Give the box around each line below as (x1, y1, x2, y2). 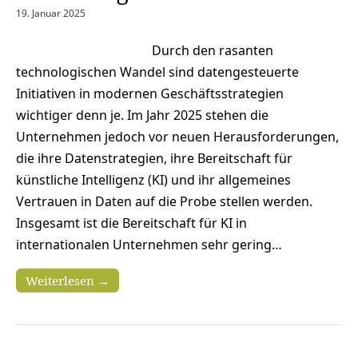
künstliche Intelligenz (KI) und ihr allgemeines (16, 170, 291, 189)
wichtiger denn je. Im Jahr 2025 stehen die (16, 105, 268, 124)
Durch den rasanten (152, 41, 273, 59)
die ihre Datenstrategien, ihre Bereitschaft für (16, 149, 292, 167)
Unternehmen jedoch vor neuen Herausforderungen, (16, 127, 339, 145)
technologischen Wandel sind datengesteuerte (16, 62, 299, 81)
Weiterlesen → (26, 272, 109, 288)
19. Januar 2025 (16, 6, 86, 20)
